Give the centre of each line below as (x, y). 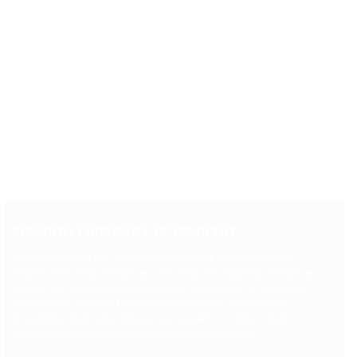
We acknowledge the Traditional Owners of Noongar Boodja (152, 257)
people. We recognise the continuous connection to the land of (160, 288)
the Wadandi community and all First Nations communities (149, 303)
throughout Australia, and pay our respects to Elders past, (151, 318)
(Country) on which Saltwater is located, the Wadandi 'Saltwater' (164, 273)
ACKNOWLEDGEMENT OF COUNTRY (124, 231)
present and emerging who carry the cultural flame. (132, 333)
